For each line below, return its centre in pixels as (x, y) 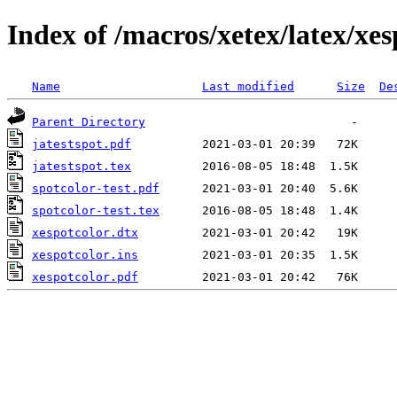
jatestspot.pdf (82, 144)
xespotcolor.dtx (85, 232)
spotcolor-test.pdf (96, 188)
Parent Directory (89, 121)
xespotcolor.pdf (85, 276)
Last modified (248, 86)
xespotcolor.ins (85, 254)
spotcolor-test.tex (96, 210)
